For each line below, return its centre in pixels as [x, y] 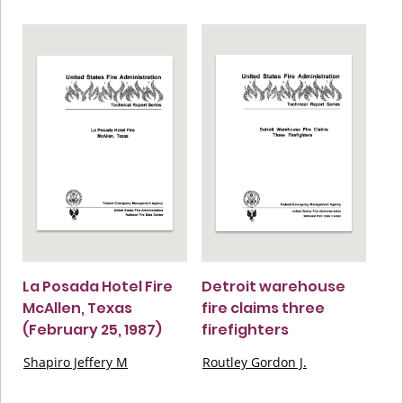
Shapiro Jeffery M [76, 362]
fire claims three [263, 308]
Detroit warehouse [273, 286]
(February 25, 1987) [92, 329]
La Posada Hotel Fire [98, 286]
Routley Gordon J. [255, 362]
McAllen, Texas [77, 308]
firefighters [245, 329]
